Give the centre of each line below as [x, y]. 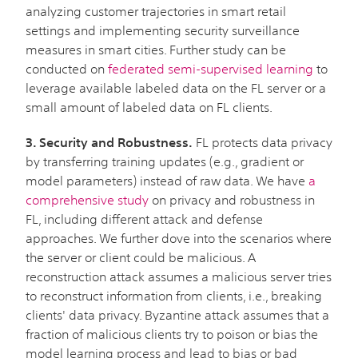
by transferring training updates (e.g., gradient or [165, 161]
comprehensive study [87, 199]
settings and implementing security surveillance [163, 30]
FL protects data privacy [263, 142]
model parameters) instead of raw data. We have [167, 180]
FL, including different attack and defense [144, 219]
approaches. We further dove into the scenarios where [179, 238]
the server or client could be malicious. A [141, 257]
